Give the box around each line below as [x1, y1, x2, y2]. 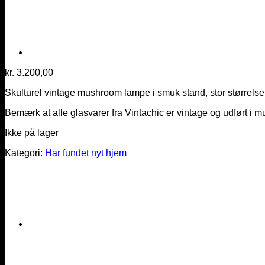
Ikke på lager [5, 127, 59, 138]
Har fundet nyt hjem [45, 147, 127, 158]
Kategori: [5, 147, 45, 158]
